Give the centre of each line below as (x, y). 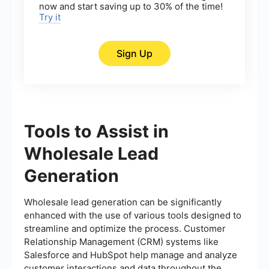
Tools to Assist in (96, 131)
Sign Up (134, 54)
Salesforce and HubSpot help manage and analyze (131, 255)
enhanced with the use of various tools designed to (133, 216)
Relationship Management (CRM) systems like (121, 242)
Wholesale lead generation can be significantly (123, 202)
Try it (50, 17)
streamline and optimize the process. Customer (125, 229)
